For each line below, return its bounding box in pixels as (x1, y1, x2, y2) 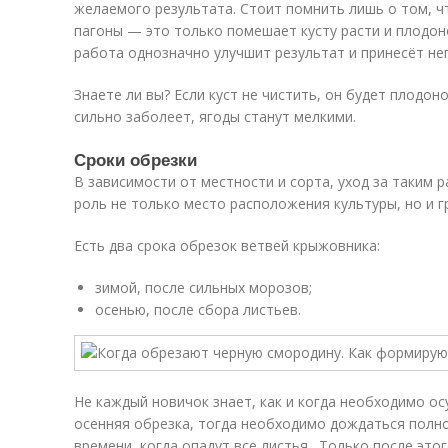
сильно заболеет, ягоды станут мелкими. (74, 107, 356, 126)
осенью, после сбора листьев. (95, 300, 301, 319)
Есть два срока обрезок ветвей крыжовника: (74, 236, 380, 255)
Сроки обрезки (74, 147, 197, 171)
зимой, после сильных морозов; (95, 278, 312, 297)
